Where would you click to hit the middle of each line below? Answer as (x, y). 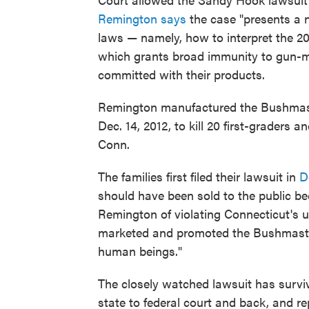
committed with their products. (181, 74)
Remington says (142, 18)
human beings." (140, 251)
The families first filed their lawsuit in (199, 176)
